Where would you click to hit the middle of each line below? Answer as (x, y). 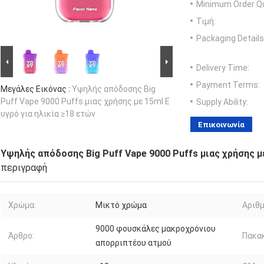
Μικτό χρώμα (121, 205)
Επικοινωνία (221, 125)
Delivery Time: (223, 68)
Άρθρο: (21, 236)
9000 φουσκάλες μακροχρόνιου (156, 229)
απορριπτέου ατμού (133, 243)
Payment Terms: (228, 85)
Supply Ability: (222, 102)
